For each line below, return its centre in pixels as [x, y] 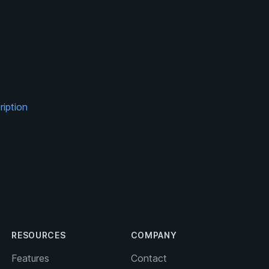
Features [31, 258]
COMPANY [154, 235]
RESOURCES [39, 235]
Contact [149, 258]
